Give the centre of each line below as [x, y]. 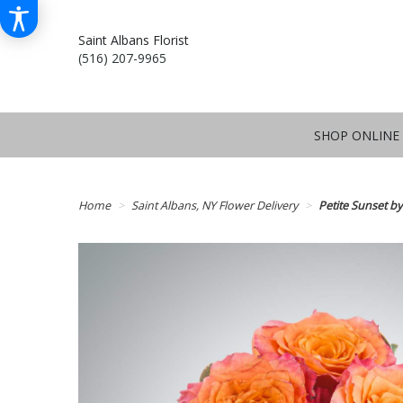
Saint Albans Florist [134, 40]
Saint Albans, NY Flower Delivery [215, 206]
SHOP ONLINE [357, 136]
